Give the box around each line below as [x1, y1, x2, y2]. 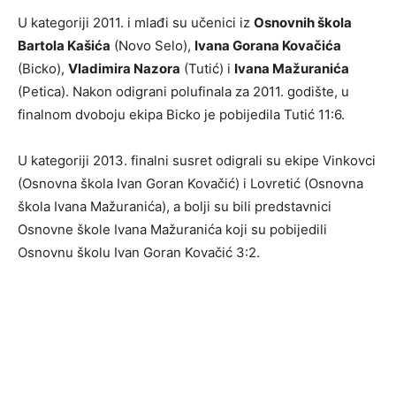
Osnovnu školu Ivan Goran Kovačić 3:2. [18, 244, 260, 262]
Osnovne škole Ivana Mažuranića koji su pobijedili [18, 221, 327, 239]
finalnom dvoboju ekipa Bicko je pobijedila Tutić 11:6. [18, 106, 345, 124]
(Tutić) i [180, 60, 234, 78]
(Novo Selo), [110, 37, 194, 55]
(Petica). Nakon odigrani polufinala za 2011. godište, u [18, 83, 349, 101]
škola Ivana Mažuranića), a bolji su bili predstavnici [18, 198, 331, 216]
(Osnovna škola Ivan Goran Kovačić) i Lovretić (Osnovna [18, 175, 363, 193]
